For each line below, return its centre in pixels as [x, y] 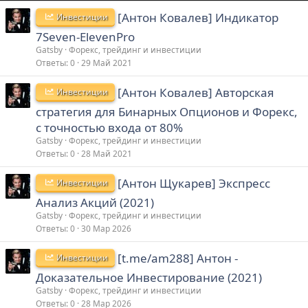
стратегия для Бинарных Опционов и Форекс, [167, 111]
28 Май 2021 [107, 153]
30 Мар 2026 [106, 228]
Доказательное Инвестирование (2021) [149, 277]
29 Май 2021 [107, 63]
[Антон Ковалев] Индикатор [198, 17]
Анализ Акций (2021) [95, 202]
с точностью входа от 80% [109, 127]
